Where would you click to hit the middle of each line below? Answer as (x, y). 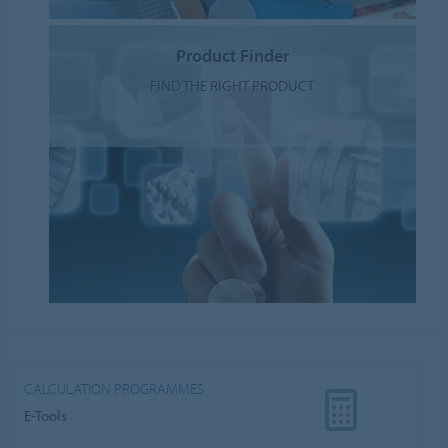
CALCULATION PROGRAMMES (114, 388)
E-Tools (46, 416)
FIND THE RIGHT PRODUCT (232, 85)
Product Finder (232, 55)
